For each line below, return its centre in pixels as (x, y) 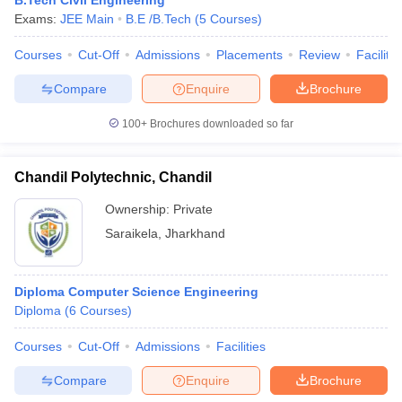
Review (319, 55)
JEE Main (87, 19)
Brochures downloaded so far (220, 124)
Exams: (37, 19)
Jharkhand (195, 233)
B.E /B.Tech (158, 19)
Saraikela (131, 233)
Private (193, 209)
